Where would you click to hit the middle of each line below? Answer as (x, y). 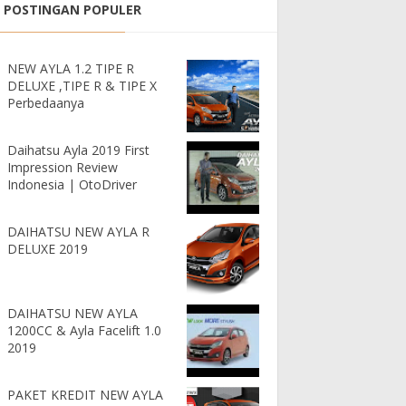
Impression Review (63, 167)
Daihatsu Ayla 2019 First (78, 150)
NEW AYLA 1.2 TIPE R (71, 68)
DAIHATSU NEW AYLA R (78, 231)
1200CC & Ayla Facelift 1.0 (84, 330)
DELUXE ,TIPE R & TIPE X (82, 85)
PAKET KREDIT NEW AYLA (85, 394)
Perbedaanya (46, 102)
